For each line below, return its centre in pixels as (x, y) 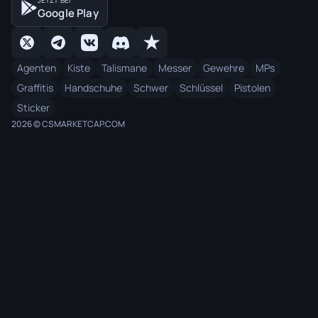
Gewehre (224, 68)
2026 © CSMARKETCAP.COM (68, 124)
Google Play (68, 13)
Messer (175, 68)
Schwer (151, 88)
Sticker (33, 108)
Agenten (37, 68)
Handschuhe (93, 88)
